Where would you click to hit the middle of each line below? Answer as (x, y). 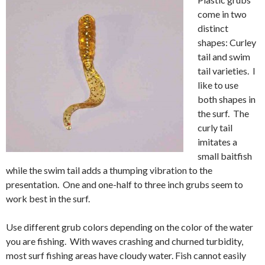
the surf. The (223, 113)
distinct (213, 28)
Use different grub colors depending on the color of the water (130, 227)
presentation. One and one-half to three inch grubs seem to (125, 184)
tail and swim (224, 56)
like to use (218, 85)
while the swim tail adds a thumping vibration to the (109, 170)
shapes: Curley (227, 42)
